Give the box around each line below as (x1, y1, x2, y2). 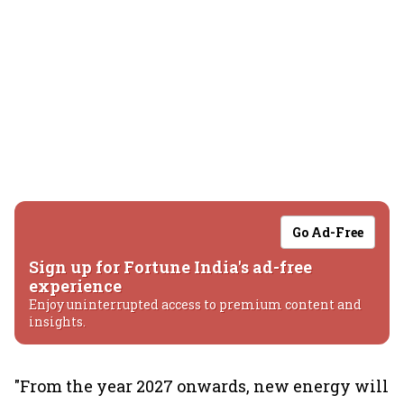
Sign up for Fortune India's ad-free (29, 256, 312, 278)
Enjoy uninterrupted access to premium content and (29, 296, 362, 313)
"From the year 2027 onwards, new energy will (14, 375, 389, 397)
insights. (29, 313, 86, 330)
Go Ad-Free (292, 224, 363, 241)
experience (29, 275, 122, 297)
